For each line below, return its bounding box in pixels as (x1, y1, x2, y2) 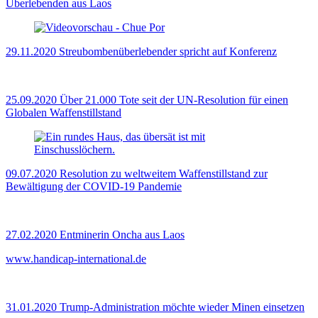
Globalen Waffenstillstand (6, 106, 121, 119)
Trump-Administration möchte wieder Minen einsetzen (60, 301, 305, 314)
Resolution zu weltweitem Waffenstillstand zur (60, 168, 268, 180)
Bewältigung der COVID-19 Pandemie (6, 180, 182, 193)
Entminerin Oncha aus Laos (60, 229, 185, 241)
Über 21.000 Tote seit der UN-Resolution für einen (60, 94, 288, 106)
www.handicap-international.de (6, 253, 146, 265)
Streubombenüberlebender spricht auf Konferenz (59, 45, 277, 58)
